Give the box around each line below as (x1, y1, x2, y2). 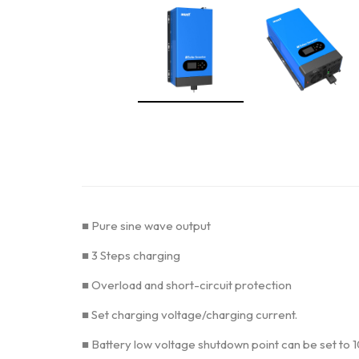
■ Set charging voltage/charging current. (82, 307, 297, 322)
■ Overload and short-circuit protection (82, 277, 292, 292)
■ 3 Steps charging (82, 248, 180, 263)
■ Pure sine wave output (82, 218, 211, 233)
